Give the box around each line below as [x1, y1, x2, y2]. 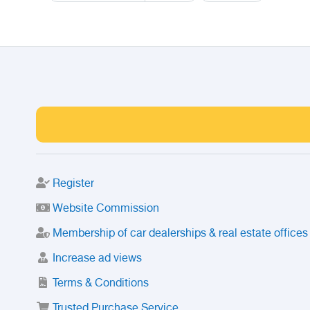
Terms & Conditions [53, 277, 149, 291]
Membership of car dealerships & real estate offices [53, 228, 308, 241]
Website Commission [53, 203, 159, 216]
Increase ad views [53, 253, 142, 266]
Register [53, 178, 94, 191]
